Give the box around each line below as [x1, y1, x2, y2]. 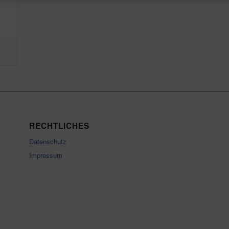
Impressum [29, 150, 62, 160]
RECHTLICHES [29, 120, 89, 131]
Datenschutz [29, 136, 66, 146]
